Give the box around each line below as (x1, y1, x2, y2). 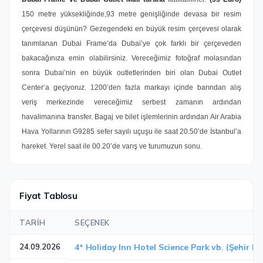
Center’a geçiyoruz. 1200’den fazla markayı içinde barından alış (22, 83, 241, 92)
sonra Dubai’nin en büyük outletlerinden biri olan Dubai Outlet (22, 69, 241, 77)
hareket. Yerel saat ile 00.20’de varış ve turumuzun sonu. (22, 142, 202, 150)
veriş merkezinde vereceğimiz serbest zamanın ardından (22, 98, 241, 106)
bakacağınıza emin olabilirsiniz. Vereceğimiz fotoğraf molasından (22, 54, 241, 62)
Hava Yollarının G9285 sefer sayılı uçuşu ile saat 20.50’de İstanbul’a (22, 127, 241, 136)
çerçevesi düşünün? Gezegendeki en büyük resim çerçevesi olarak (22, 25, 241, 33)
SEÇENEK (75, 218, 110, 227)
